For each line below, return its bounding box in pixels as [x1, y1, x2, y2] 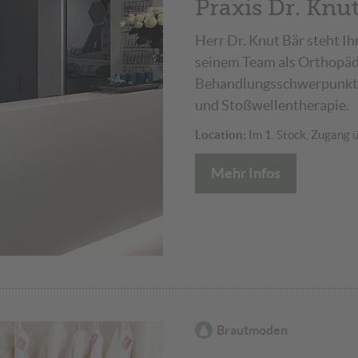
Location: [195, 128, 246, 142]
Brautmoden [217, 322, 288, 337]
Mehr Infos [211, 165, 280, 182]
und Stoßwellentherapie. [195, 97, 349, 114]
